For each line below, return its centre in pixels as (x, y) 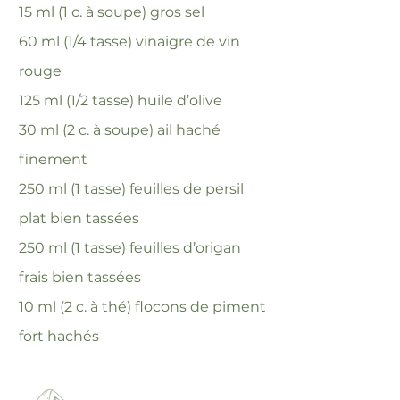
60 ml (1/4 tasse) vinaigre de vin (129, 42)
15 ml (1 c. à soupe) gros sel (112, 12)
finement (53, 159)
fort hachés (59, 336)
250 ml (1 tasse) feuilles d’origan (130, 248)
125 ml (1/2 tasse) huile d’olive (121, 100)
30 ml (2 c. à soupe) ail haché (120, 130)
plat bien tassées (79, 218)
